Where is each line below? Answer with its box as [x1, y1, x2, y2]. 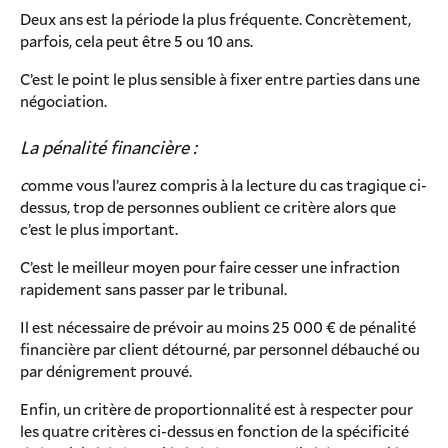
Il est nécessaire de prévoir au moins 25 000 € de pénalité [20, 316, 416, 337]
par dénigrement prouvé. [20, 360, 192, 381]
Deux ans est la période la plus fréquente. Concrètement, [20, 8, 411, 29]
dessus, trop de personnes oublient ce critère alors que [20, 196, 396, 217]
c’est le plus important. [20, 218, 178, 239]
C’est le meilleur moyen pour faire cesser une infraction [20, 256, 400, 277]
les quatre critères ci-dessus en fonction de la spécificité [20, 420, 409, 441]
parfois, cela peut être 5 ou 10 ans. [20, 30, 253, 51]
